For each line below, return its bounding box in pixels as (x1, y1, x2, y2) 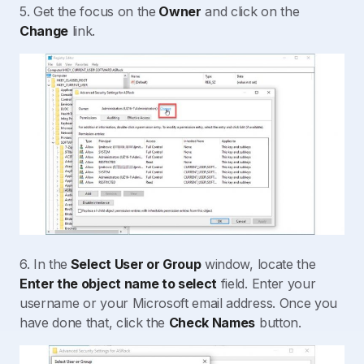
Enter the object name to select (19, 275, 218, 292)
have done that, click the (19, 314, 169, 331)
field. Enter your (217, 275, 316, 292)
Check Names (168, 314, 256, 331)
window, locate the (201, 255, 316, 272)
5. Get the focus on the (19, 3, 156, 20)
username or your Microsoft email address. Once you (19, 294, 337, 311)
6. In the (19, 255, 68, 272)
